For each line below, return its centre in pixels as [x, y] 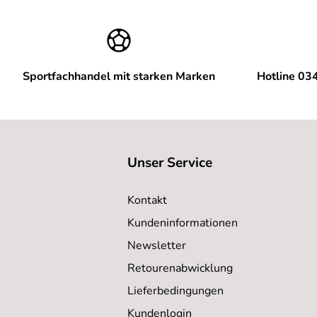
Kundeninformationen [183, 223]
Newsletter [157, 245]
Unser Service [170, 162]
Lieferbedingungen [175, 290]
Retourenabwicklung [180, 268]
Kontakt [147, 200]
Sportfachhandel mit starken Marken [119, 76]
